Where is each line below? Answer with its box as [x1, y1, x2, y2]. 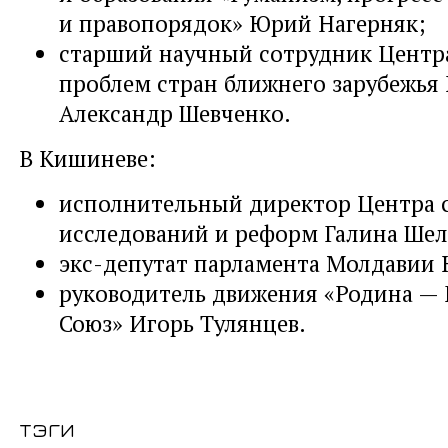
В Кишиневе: [19, 143, 156, 174]
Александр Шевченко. [59, 98, 291, 129]
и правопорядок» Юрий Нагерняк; [59, 8, 426, 39]
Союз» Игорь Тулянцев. [59, 308, 306, 339]
